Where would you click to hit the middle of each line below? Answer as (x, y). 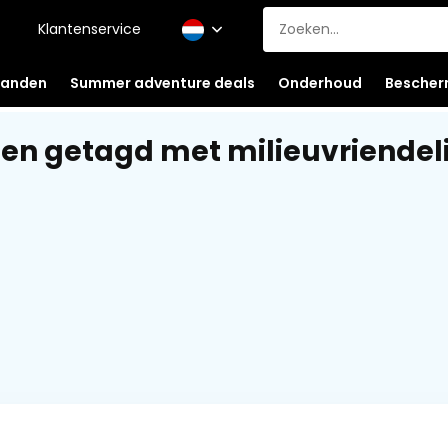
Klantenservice (89, 29)
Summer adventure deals (162, 82)
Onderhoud (319, 82)
